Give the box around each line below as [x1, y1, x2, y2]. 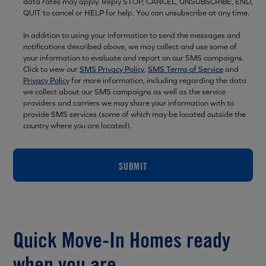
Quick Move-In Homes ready [13, 227, 230, 253]
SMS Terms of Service [148, 64, 223, 74]
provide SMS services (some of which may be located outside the [23, 109, 246, 119]
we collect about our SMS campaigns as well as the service [23, 87, 226, 97]
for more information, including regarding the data [69, 75, 246, 85]
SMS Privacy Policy [80, 64, 144, 74]
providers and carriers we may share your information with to [23, 98, 234, 108]
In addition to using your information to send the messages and [23, 30, 240, 40]
